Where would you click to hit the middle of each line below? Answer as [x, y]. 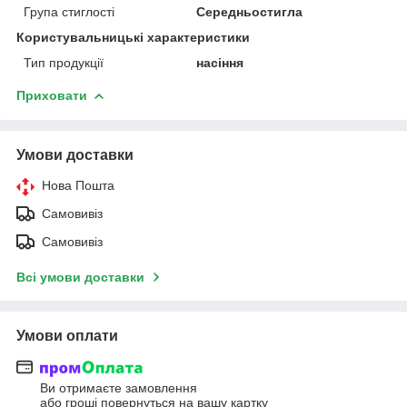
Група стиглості [69, 11]
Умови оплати [67, 335]
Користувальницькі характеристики [133, 37]
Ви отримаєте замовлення [119, 388]
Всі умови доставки [80, 277]
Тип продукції [64, 62]
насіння [220, 62]
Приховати [52, 95]
